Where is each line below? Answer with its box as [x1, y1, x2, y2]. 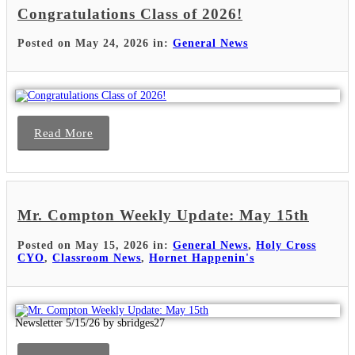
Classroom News [52, 251, 141, 264]
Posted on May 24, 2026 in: [17, 37, 173, 50]
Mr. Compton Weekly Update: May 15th [17, 207, 309, 224]
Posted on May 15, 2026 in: [17, 239, 173, 251]
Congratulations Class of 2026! [17, 5, 242, 22]
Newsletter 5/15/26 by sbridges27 [15, 316, 165, 329]
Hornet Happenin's [149, 251, 254, 264]
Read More [34, 127, 94, 140]
